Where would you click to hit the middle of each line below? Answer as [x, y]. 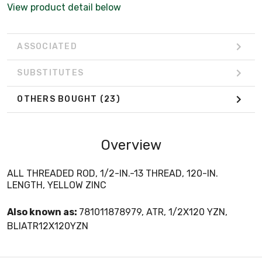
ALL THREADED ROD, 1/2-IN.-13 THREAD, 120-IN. [113, 173]
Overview [131, 145]
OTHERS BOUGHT [58, 99]
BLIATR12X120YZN [48, 226]
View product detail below [64, 7]
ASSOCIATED [47, 47]
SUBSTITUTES [50, 73]
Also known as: [43, 212]
